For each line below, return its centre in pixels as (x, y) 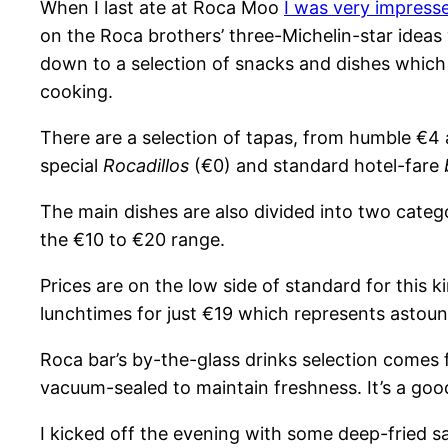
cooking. (76, 92)
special (71, 166)
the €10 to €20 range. (132, 240)
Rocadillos (146, 166)
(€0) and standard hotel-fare (316, 166)
